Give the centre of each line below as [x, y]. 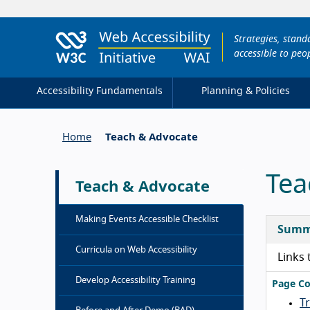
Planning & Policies [246, 92]
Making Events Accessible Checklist [147, 219]
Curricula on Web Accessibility [136, 250]
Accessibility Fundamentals [99, 92]
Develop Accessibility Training [136, 280]
